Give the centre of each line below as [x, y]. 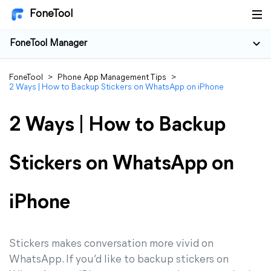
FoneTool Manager [48, 44]
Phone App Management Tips [112, 78]
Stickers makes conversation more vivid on [111, 244]
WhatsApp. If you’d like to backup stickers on [119, 260]
